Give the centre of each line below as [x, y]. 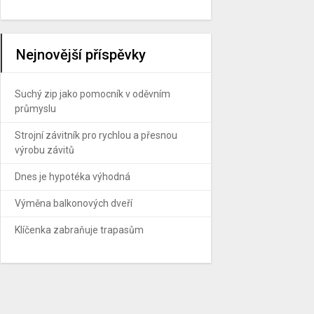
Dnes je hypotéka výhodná [73, 176]
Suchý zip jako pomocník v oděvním [93, 94]
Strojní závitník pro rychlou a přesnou [96, 135]
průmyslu [35, 108]
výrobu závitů [45, 150]
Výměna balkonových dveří [74, 203]
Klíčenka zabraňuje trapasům [79, 230]
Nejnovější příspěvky [81, 54]
